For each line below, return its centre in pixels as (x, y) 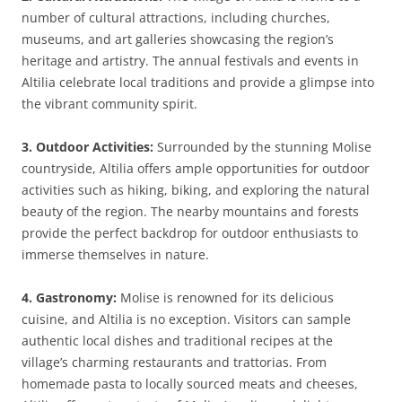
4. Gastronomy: (69, 297)
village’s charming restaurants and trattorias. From (174, 362)
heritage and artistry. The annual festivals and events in (190, 61)
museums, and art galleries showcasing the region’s (178, 39)
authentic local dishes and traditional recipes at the (177, 341)
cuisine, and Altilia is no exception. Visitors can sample (186, 319)
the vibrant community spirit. (109, 104)
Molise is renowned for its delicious (225, 297)
